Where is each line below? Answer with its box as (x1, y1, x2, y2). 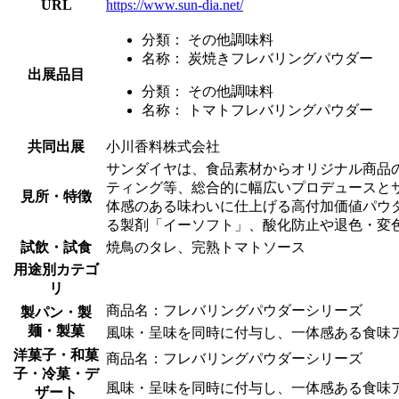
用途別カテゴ (13, 261, 99, 277)
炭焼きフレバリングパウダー (184, 50, 373, 66)
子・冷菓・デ (13, 365, 99, 381)
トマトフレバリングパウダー (184, 102, 373, 118)
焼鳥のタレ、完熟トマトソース (106, 239, 305, 255)
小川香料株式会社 (106, 138, 220, 154)
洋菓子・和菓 (13, 346, 99, 362)
